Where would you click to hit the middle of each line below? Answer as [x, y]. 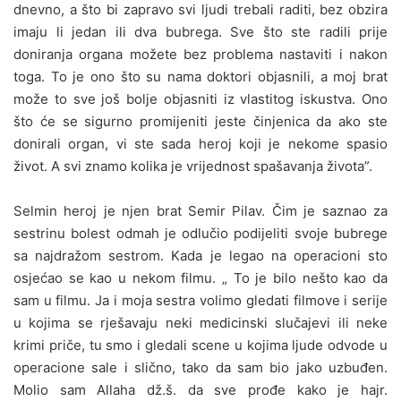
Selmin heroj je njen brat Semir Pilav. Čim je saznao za [200, 210]
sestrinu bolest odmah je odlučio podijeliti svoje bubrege [200, 233]
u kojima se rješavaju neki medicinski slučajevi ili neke [200, 322]
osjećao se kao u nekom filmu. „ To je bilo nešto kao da [200, 277]
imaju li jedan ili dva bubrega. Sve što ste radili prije [200, 31]
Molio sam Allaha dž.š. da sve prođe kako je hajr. [200, 389]
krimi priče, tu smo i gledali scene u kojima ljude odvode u [200, 345]
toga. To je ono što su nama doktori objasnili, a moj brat [200, 76]
